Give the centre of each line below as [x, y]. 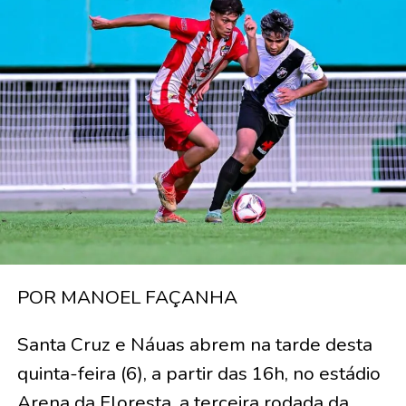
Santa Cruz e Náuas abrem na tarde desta [194, 345]
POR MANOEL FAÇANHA [127, 298]
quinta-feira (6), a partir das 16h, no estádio [198, 374]
